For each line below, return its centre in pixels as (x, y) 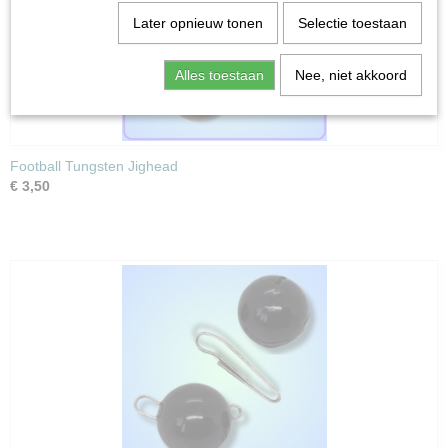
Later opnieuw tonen (197, 23)
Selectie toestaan (352, 23)
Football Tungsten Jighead (94, 166)
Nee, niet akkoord (350, 75)
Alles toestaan (219, 75)
